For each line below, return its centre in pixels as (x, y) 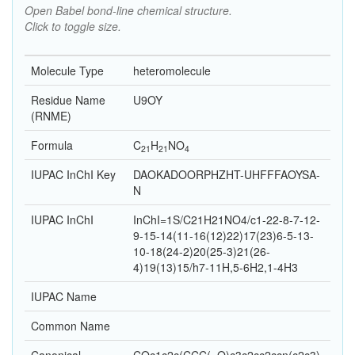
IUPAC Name (64, 297)
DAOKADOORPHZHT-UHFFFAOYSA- (227, 175)
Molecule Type (67, 71)
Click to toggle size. (73, 27)
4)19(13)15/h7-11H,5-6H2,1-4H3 (216, 267)
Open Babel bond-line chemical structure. (128, 11)
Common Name (71, 326)
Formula (52, 145)
